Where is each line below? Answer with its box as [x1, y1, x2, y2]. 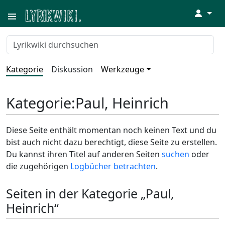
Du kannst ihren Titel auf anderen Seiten [6, 149, 162, 160]
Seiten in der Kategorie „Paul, [6, 185, 174, 202]
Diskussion [51, 64, 93, 75]
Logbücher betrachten [70, 161, 156, 172]
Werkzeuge [101, 64, 144, 75]
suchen [162, 149, 189, 160]
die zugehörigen [6, 161, 70, 172]
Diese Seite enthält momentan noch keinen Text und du [6, 125, 216, 136]
